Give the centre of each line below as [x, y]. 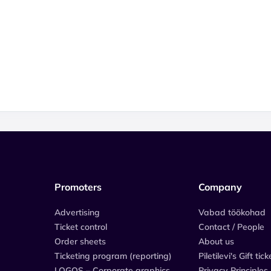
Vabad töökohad [232, 212]
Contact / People [231, 227]
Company [220, 187]
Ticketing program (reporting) [113, 256]
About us [216, 241]
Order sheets [80, 241]
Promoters [78, 187]
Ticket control [81, 227]
